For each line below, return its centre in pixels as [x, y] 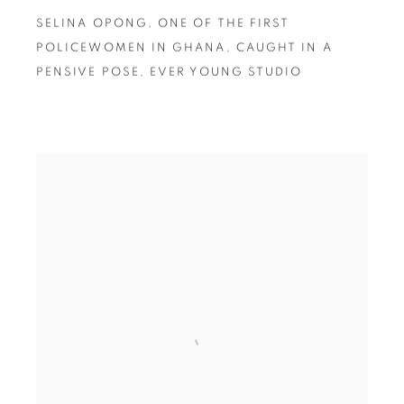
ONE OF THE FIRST [224, 23]
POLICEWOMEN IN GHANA [131, 48]
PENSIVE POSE [87, 72]
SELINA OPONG [92, 23]
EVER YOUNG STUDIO [226, 72]
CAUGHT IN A [284, 48]
